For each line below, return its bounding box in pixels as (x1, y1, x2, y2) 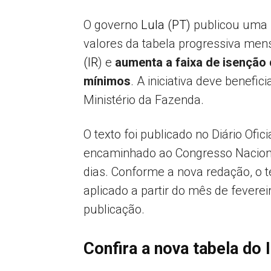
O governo (83, 18, 141, 32)
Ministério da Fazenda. (83, 93, 207, 107)
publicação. (83, 202, 145, 217)
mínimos (83, 74, 131, 88)
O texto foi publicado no (83, 127, 209, 142)
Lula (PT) (141, 18, 191, 32)
